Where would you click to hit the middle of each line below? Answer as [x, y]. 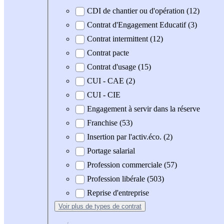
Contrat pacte [108, 53]
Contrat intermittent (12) [125, 39]
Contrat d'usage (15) [119, 67]
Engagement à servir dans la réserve [143, 109]
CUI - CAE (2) [111, 81]
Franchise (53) [110, 123]
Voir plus [72, 206]
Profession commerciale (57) [132, 165]
